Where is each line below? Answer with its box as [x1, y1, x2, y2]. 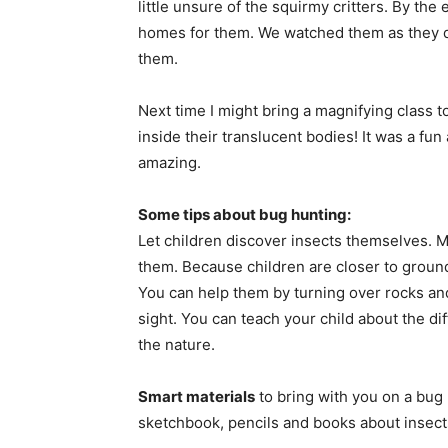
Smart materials [138, 387, 255, 407]
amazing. [138, 153, 201, 173]
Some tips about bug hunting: [138, 205, 351, 225]
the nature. [138, 335, 215, 355]
